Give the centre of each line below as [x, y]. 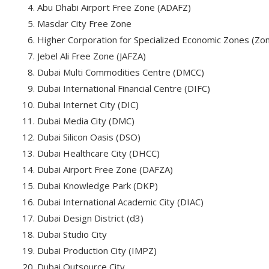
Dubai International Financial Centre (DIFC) [124, 88]
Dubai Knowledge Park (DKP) [98, 186]
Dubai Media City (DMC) [86, 121]
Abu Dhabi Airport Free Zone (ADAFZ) [114, 7]
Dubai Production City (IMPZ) [97, 250]
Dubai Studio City [72, 234]
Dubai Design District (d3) [90, 218]
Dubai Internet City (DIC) [88, 104]
